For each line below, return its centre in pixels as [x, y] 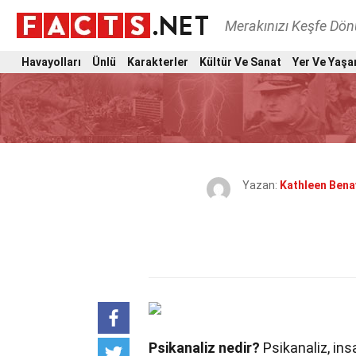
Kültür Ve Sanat [240, 62]
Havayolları [51, 62]
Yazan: [261, 185]
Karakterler [158, 62]
